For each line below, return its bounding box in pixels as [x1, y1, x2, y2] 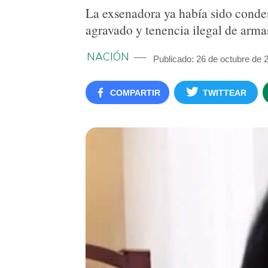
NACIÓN [87, 50, 129, 64]
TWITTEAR [203, 88, 246, 98]
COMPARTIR [109, 88, 160, 98]
